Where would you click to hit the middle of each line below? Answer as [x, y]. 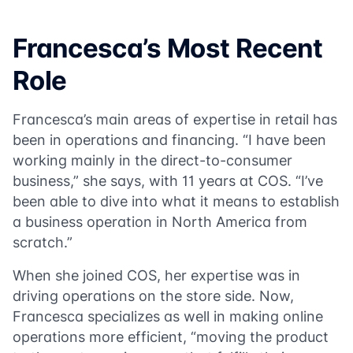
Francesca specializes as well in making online [168, 316]
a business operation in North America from [160, 222]
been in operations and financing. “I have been [169, 140]
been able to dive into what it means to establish [176, 201]
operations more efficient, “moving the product [171, 337]
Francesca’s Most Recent [168, 48]
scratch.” [43, 242]
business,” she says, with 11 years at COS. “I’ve [168, 181]
